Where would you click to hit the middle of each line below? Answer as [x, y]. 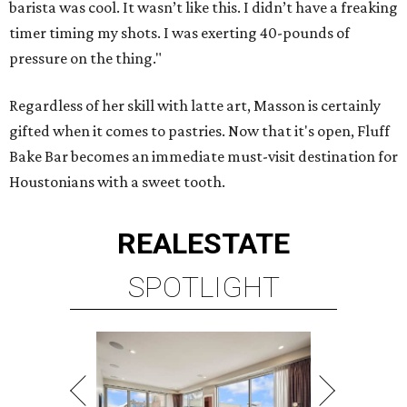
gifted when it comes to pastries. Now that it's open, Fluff [199, 131]
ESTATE [238, 244]
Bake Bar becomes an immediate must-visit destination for [203, 157]
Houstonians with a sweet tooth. [117, 182]
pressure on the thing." [85, 59]
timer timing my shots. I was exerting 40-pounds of [179, 33]
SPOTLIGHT [203, 288]
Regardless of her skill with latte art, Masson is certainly [195, 106]
